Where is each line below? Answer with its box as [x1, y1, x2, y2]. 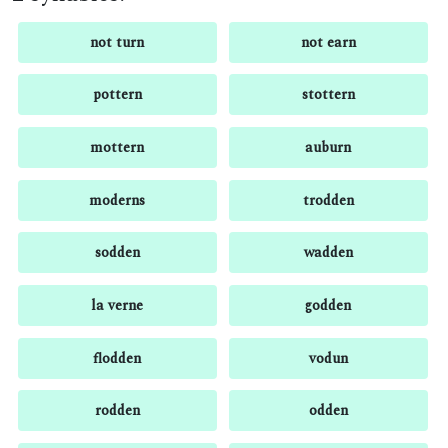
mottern [90, 137, 145, 159]
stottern [301, 84, 355, 106]
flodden [93, 347, 142, 369]
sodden [94, 242, 140, 264]
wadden [303, 242, 353, 264]
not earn [300, 31, 356, 53]
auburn [305, 137, 352, 159]
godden [305, 294, 352, 316]
